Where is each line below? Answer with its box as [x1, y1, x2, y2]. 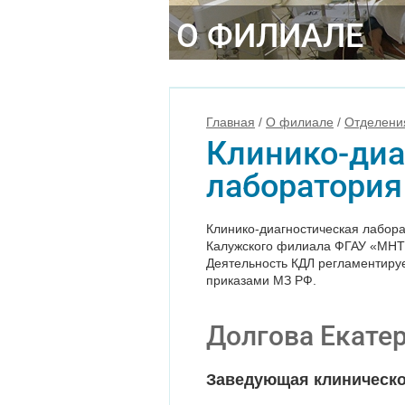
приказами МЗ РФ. [206, 273, 316, 287]
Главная [206, 115, 255, 129]
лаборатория [206, 167, 402, 205]
